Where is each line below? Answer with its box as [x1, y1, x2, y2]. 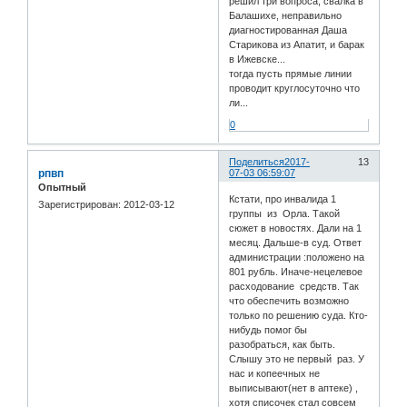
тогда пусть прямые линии [229, 67, 352, 79]
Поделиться [229, 155, 285, 167]
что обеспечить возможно [229, 295, 352, 307]
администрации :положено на [229, 252, 365, 263]
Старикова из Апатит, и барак [229, 38, 365, 50]
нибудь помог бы [229, 324, 308, 336]
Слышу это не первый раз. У [229, 353, 365, 365]
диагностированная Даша [229, 24, 348, 35]
